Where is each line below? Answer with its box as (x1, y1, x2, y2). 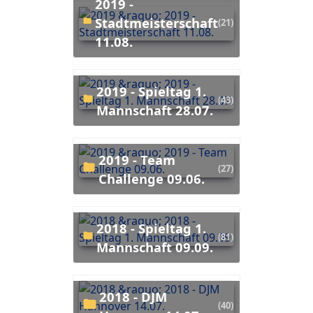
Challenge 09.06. (99, 169, 205, 187)
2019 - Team (99, 150, 107, 168)
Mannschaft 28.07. (96, 101, 213, 119)
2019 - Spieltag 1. (96, 82, 104, 100)
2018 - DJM (99, 287, 108, 305)
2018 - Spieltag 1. (96, 219, 104, 237)
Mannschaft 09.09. (96, 238, 213, 256)
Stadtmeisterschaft (94, 13, 218, 31)
